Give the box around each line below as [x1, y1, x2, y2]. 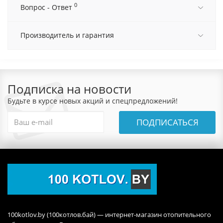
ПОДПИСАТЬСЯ [136, 116, 199, 128]
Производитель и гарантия [20, 30, 114, 40]
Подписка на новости [7, 80, 131, 97]
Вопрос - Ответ [20, 2, 74, 12]
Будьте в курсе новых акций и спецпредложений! [7, 96, 178, 106]
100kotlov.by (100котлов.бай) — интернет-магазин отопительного [7, 210, 211, 219]
